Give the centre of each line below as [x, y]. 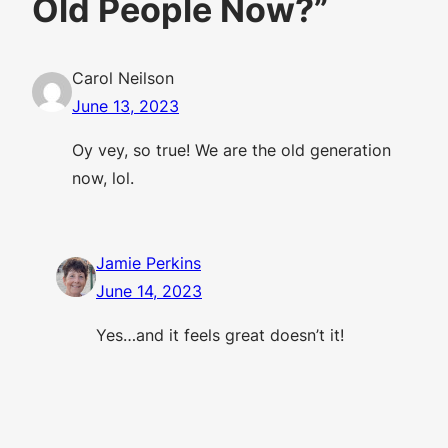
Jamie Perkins [148, 262]
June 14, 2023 [149, 290]
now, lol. [103, 178]
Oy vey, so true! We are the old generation [231, 150]
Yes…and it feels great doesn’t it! [220, 335]
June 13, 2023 [125, 106]
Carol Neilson [123, 78]
